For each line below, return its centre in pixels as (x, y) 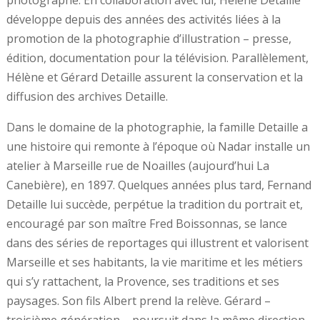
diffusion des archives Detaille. (87, 96)
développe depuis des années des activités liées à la (143, 19)
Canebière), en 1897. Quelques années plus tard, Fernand (159, 185)
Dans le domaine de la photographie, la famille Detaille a (157, 127)
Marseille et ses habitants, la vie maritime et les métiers (154, 262)
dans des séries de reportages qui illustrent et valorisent (157, 242)
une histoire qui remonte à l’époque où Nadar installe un (158, 146)
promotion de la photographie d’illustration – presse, (149, 38)
